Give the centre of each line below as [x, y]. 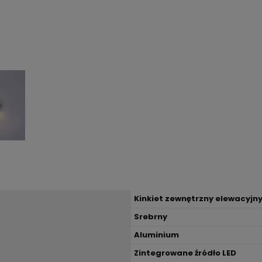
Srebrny [151, 216]
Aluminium [156, 235]
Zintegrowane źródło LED [185, 253]
